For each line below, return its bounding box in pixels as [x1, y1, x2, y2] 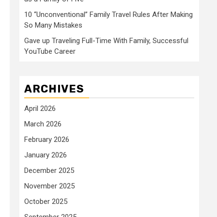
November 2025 [24, 181, 75, 190]
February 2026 [24, 135, 69, 144]
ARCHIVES [24, 82, 84, 95]
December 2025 [24, 166, 74, 175]
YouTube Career [24, 46, 76, 56]
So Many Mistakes [24, 20, 82, 30]
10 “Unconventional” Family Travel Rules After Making [24, 10, 193, 19]
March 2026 [24, 119, 62, 128]
